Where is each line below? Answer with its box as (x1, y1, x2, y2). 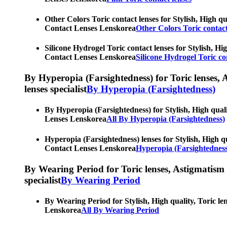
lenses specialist (24, 84, 87, 95)
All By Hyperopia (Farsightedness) (106, 115, 225, 124)
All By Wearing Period (81, 206, 159, 215)
